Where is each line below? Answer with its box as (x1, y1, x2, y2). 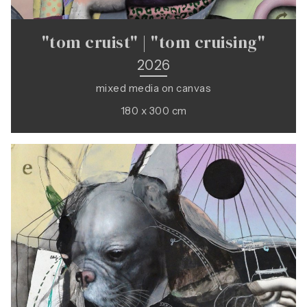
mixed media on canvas (95, 82, 212, 95)
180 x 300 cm (120, 104, 187, 117)
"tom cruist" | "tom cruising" (41, 31, 266, 53)
